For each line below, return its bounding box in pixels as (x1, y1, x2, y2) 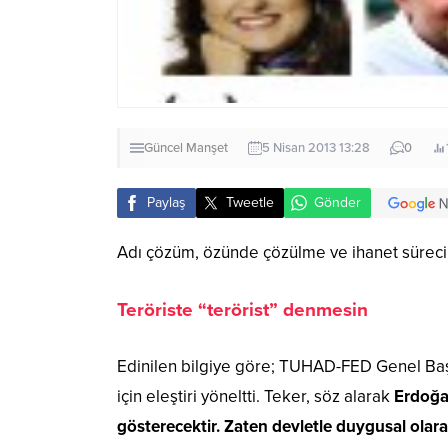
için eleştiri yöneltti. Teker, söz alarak (117, 385, 390, 407)
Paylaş (147, 194, 186, 212)
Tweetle (226, 194, 274, 212)
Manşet (186, 139, 228, 156)
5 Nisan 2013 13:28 (262, 139, 370, 156)
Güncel (144, 139, 183, 156)
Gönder (314, 194, 361, 212)
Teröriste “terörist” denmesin (117, 298, 368, 321)
